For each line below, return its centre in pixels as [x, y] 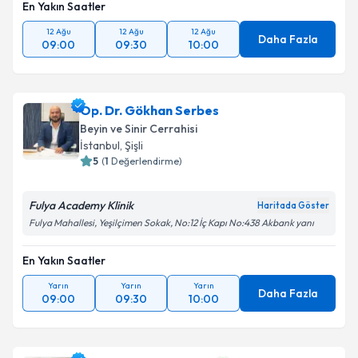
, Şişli [131, 145]
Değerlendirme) [147, 161]
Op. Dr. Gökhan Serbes [149, 110]
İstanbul [100, 145]
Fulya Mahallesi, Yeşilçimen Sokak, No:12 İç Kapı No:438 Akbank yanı [171, 223]
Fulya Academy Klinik [81, 205]
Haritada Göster [293, 205]
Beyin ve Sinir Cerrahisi [139, 129]
